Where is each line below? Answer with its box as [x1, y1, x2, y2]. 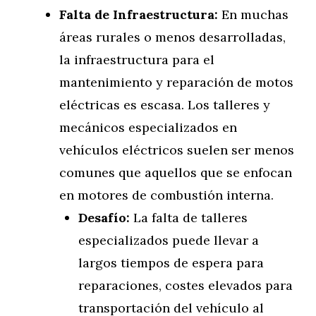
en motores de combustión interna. [59, 187, 274, 203]
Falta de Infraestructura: [59, 6, 218, 23]
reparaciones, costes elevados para [78, 277, 293, 293]
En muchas [218, 6, 288, 23]
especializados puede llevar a [78, 232, 259, 248]
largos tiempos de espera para [78, 255, 264, 271]
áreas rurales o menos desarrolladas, [59, 29, 286, 45]
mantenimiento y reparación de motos [59, 74, 293, 90]
